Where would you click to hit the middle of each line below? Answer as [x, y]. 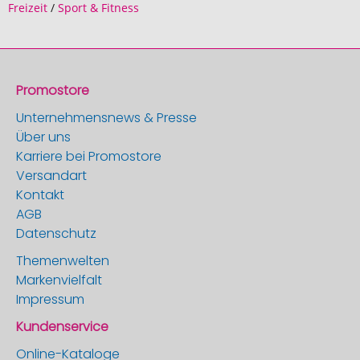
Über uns [43, 137]
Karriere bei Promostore [89, 156]
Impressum [50, 299]
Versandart [51, 176]
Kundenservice [62, 327]
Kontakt [40, 195]
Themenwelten [63, 261]
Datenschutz [56, 233]
